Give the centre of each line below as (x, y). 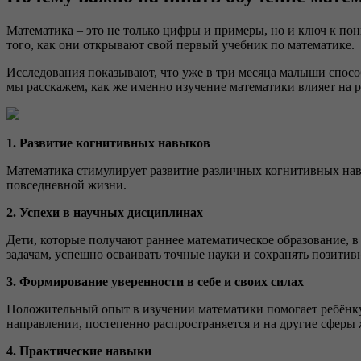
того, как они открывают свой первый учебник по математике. (180, 45)
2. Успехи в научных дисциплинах (105, 213)
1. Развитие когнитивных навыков (108, 143)
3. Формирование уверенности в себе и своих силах (155, 282)
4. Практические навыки (79, 351)
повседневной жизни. (66, 185)
